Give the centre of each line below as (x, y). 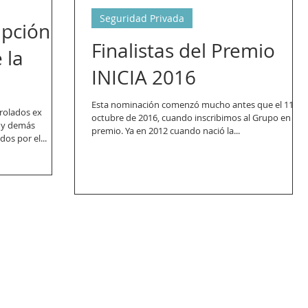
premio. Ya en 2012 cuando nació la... (166, 131)
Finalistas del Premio (183, 51)
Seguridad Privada (142, 18)
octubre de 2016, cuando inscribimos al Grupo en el (196, 118)
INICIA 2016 (144, 77)
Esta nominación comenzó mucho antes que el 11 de (199, 104)
